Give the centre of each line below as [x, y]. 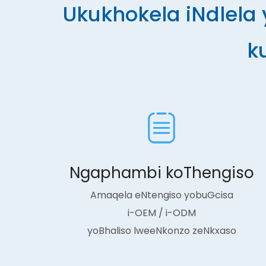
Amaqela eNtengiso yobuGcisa [161, 195]
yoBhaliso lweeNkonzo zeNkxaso [161, 231]
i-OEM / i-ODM [161, 213]
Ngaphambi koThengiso [161, 173]
